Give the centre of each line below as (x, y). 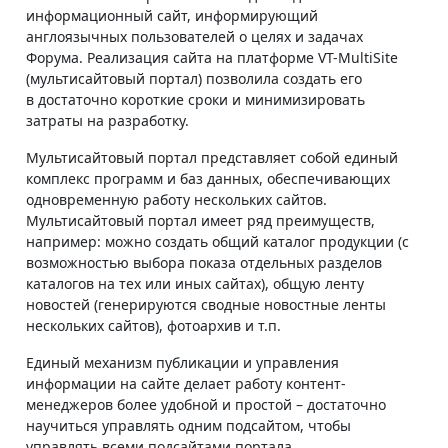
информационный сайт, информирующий (172, 15)
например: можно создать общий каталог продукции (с (217, 241)
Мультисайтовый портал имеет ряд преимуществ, (200, 220)
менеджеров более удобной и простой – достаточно (206, 404)
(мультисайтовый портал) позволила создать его (194, 78)
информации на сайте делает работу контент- (186, 383)
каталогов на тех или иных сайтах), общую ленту (195, 283)
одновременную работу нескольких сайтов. (176, 199)
